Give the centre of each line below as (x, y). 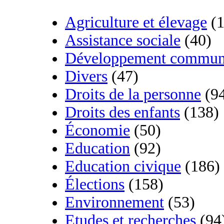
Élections (95, 184)
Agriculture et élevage (136, 22)
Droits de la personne (133, 94)
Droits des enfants (122, 112)
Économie (97, 130)
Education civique (123, 166)
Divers (86, 76)
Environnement (114, 202)
